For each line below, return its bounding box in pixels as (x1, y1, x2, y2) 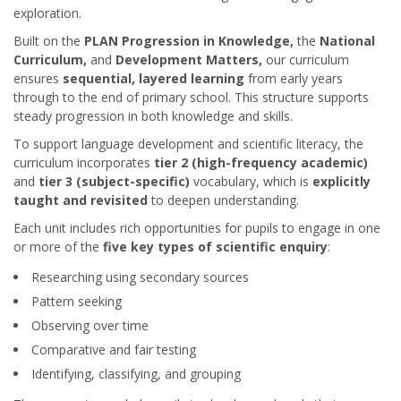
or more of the (13, 238, 103, 255)
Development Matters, (112, 51, 266, 68)
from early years (248, 70, 343, 87)
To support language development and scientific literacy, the (13, 135, 363, 152)
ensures (13, 70, 59, 87)
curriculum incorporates (13, 154, 154, 171)
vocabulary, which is (190, 173, 312, 190)
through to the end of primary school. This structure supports (13, 89, 369, 106)
